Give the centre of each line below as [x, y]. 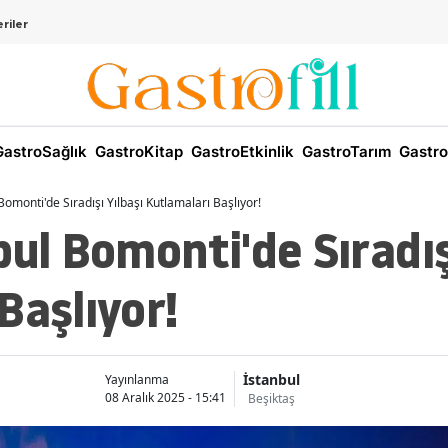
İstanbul [271, 380]
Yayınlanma [136, 379]
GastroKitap [137, 152]
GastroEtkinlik [240, 152]
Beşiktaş [271, 399]
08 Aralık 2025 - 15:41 [165, 397]
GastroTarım [344, 152]
